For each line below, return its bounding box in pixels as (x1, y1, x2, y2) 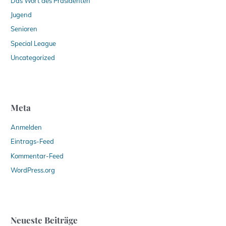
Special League (11, 39, 56, 47)
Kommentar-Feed (11, 151, 64, 160)
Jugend (11, 11, 32, 19)
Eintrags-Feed (11, 137, 54, 146)
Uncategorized (11, 53, 55, 62)
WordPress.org (11, 165, 55, 174)
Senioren (11, 25, 38, 33)
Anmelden (11, 123, 42, 132)
